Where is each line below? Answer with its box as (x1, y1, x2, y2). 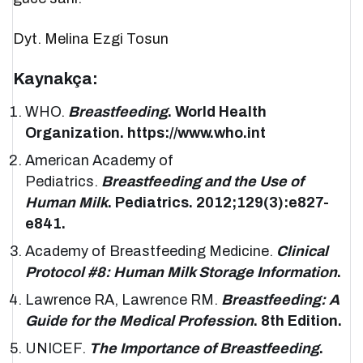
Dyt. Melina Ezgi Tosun (13, 31, 169, 48)
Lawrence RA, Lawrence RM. (25, 292, 222, 309)
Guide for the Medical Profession (25, 313, 254, 330)
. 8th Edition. (254, 313, 343, 330)
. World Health (168, 104, 267, 121)
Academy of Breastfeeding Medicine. (25, 243, 277, 260)
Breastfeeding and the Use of (101, 173, 305, 190)
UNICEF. (25, 340, 90, 357)
